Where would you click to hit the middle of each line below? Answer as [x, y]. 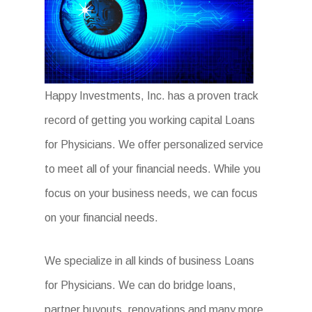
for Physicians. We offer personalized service [154, 145]
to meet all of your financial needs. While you [153, 169]
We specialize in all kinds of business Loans [149, 261]
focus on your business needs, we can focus [151, 193]
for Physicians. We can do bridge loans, [140, 285]
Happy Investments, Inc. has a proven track [151, 96]
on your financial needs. [101, 218]
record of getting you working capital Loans [150, 120]
